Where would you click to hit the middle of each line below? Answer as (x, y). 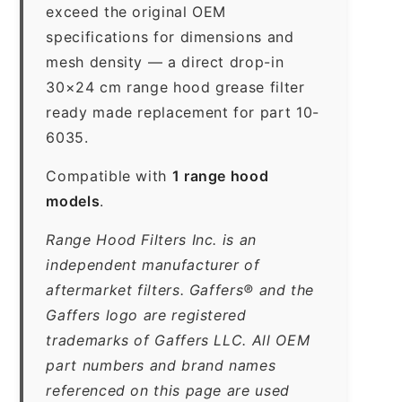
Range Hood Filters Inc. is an (151, 239)
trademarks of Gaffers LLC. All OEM (178, 340)
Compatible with (109, 175)
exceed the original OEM (136, 11)
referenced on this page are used (168, 390)
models (73, 201)
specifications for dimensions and (170, 36)
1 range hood (220, 175)
